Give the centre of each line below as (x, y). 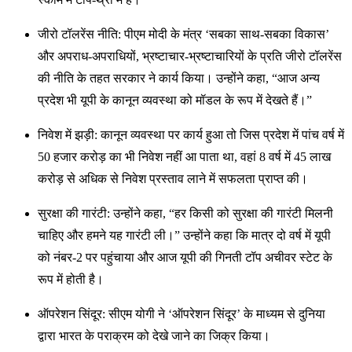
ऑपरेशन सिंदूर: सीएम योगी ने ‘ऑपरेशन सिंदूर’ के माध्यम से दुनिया (181, 314)
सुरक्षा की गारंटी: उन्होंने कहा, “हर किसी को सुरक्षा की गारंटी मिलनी (185, 214)
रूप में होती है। (71, 280)
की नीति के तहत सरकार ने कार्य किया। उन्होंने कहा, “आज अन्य (179, 79)
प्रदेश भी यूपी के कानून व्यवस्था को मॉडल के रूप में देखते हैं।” (175, 101)
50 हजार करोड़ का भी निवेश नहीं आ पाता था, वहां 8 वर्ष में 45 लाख (184, 157)
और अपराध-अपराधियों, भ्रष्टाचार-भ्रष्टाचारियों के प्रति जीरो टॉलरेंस (190, 57)
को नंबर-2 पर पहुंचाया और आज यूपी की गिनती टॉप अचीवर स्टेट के (185, 258)
